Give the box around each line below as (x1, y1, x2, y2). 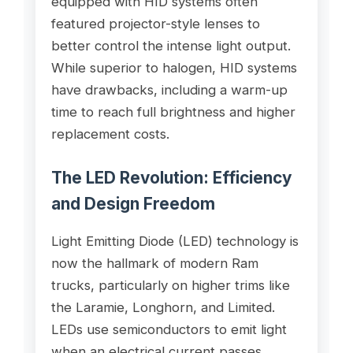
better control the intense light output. (50, 37, 291, 54)
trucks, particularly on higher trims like (50, 277, 290, 293)
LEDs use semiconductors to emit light (50, 321, 287, 337)
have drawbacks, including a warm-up (50, 81, 288, 98)
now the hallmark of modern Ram (50, 255, 258, 271)
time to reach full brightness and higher (50, 103, 295, 120)
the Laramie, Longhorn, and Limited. (50, 299, 275, 315)
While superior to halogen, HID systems (50, 59, 297, 76)
